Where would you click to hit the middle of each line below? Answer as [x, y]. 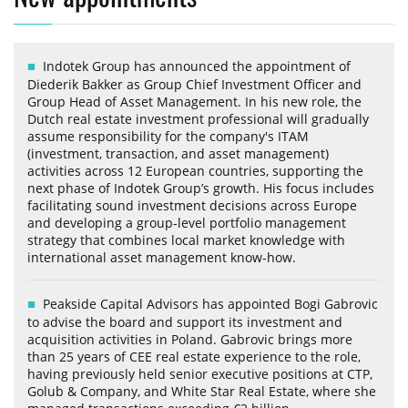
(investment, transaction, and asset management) [178, 154]
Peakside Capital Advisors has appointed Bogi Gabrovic [210, 304]
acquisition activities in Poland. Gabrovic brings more [190, 340]
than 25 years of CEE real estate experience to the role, [194, 357]
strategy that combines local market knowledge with [186, 240]
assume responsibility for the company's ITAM [168, 137]
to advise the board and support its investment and [185, 322]
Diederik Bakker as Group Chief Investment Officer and [194, 85]
